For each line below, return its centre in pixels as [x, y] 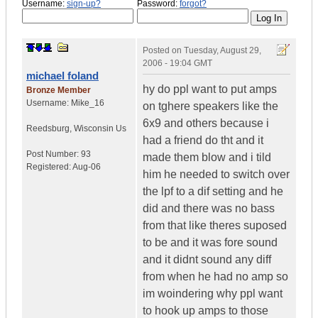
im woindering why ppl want [213, 294]
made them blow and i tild [207, 158]
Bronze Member [59, 91]
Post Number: [54, 154]
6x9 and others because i [206, 124]
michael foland [62, 76]
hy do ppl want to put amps [210, 89]
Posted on [163, 51]
